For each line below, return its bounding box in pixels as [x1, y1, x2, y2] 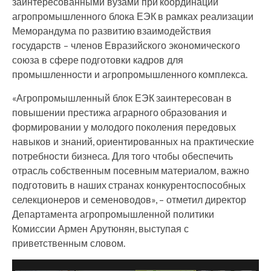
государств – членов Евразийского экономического [12, 39, 241, 51]
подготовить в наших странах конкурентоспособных [12, 179, 246, 191]
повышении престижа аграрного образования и [12, 106, 227, 119]
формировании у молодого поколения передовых [12, 121, 237, 133]
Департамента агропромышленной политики [12, 208, 214, 220]
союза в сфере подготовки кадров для [12, 54, 183, 66]
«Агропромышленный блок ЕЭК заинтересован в [12, 92, 232, 104]
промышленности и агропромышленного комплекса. [12, 68, 248, 80]
